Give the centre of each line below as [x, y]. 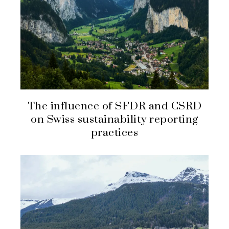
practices [114, 133]
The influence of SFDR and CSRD [114, 107]
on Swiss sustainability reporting [114, 120]
